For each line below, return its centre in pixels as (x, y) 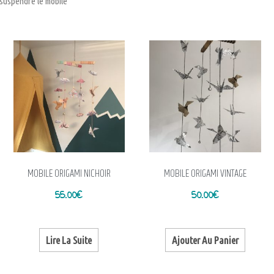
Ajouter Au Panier (205, 240)
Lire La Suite (69, 240)
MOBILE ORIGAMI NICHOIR (69, 174)
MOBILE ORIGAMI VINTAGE (205, 174)
